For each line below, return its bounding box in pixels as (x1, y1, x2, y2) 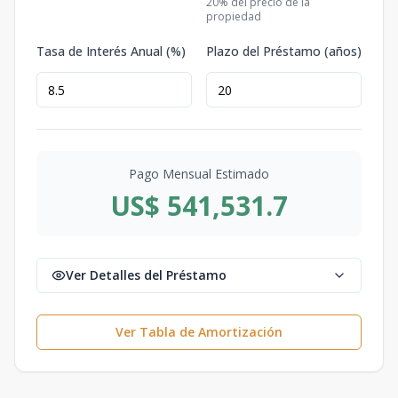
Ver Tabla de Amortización (115, 323, 283, 340)
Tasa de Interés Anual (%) (36, 43, 186, 60)
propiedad (206, 9, 261, 24)
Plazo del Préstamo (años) (206, 43, 362, 60)
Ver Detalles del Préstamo (66, 267, 227, 283)
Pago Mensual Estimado (129, 165, 269, 182)
